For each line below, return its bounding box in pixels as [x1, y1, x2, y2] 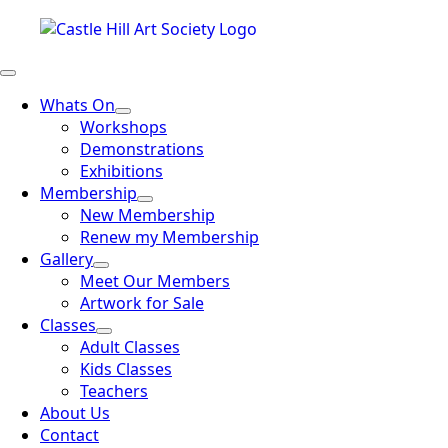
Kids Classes [80, 357, 172, 380]
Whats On [40, 93, 115, 116]
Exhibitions [80, 159, 163, 182]
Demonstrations [80, 137, 204, 160]
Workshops [80, 115, 167, 138]
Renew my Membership [80, 225, 259, 248]
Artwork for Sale [80, 291, 204, 314]
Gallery [40, 247, 93, 270]
